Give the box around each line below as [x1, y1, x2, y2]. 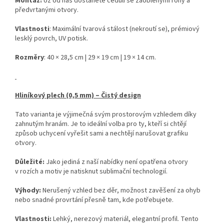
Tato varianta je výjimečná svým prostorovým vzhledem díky [15, 109, 196, 120]
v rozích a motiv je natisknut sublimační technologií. [15, 166, 167, 177]
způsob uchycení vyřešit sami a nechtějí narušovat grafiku [15, 128, 188, 139]
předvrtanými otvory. [15, 5, 78, 15]
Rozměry [15, 52, 44, 63]
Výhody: [15, 185, 42, 196]
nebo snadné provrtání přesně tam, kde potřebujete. [15, 195, 173, 205]
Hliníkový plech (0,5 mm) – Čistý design [15, 90, 141, 101]
